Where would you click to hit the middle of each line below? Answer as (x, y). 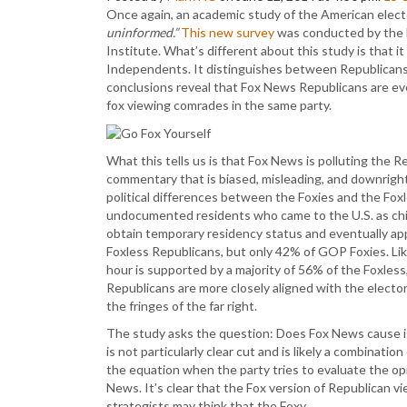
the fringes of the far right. (182, 306)
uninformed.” (142, 32)
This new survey (228, 32)
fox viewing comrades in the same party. (219, 105)
